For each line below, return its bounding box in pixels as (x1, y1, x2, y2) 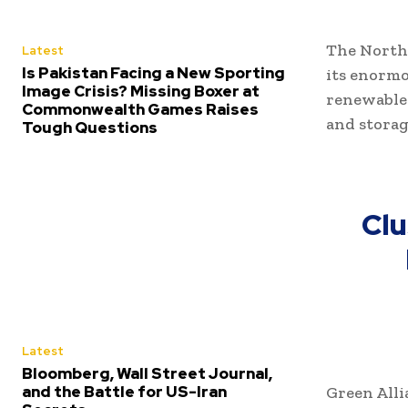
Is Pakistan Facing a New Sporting (22, 62, 285, 83)
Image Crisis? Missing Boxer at (22, 80, 260, 101)
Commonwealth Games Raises (22, 98, 259, 119)
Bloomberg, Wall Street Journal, (22, 362, 272, 383)
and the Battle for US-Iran (22, 381, 227, 402)
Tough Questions (22, 117, 158, 138)
